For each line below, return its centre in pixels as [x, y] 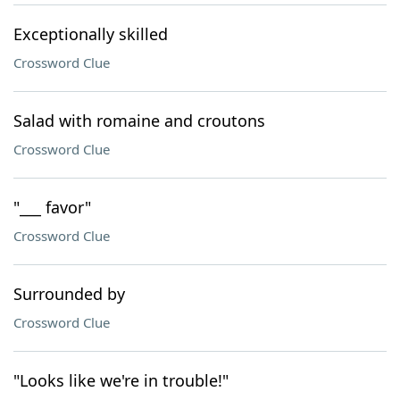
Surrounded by [69, 294]
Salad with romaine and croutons [139, 121]
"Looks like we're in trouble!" [121, 380]
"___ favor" [52, 207]
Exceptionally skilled [91, 34]
